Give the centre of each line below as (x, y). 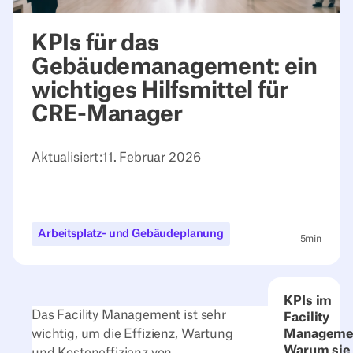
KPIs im (308, 301)
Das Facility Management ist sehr (129, 315)
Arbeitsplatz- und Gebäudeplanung (131, 234)
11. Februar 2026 (151, 158)
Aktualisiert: (67, 158)
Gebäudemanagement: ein (175, 67)
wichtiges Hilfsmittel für (160, 91)
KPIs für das (95, 43)
